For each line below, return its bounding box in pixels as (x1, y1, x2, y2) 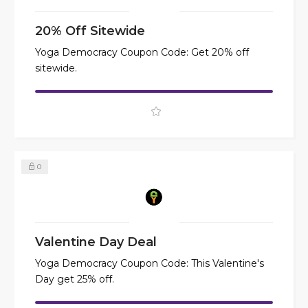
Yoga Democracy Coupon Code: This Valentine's (35, 257, 264, 270)
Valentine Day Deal (35, 234, 157, 250)
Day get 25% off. (35, 273, 114, 286)
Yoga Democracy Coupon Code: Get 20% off (35, 46, 249, 59)
